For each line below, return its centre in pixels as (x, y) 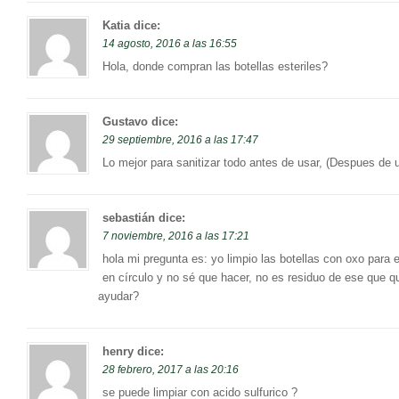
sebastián (129, 218)
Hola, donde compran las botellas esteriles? (215, 67)
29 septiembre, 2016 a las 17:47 (180, 140)
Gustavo (125, 122)
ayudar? (118, 297)
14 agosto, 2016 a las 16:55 (170, 44)
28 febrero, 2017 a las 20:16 (171, 370)
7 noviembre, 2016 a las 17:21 (176, 236)
